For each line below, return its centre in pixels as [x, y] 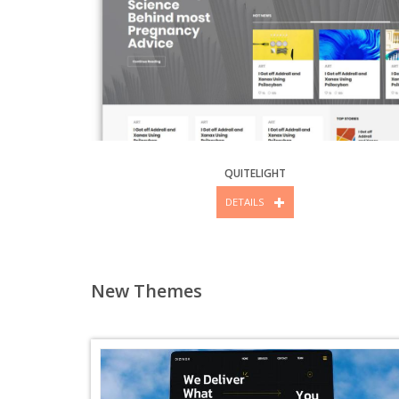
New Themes [147, 291]
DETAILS [244, 202]
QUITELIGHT [255, 173]
